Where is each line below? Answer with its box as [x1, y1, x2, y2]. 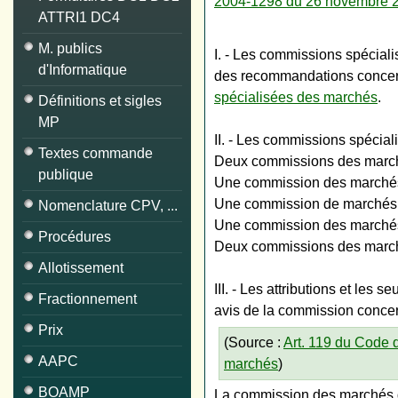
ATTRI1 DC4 [38, 10, 120, 25]
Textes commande [38, 146, 153, 161]
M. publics [38, 41, 102, 56]
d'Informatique [38, 62, 127, 77]
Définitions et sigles [38, 93, 162, 108]
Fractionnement [38, 291, 137, 306]
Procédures [38, 229, 111, 244]
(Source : [224, 334, 283, 350]
